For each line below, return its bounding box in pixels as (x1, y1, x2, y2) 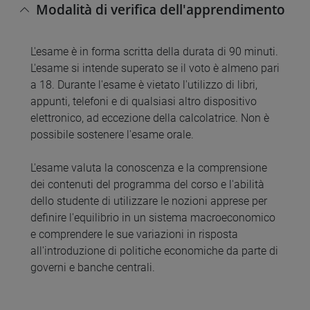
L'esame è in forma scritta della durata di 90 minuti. (30, 45, 278, 59)
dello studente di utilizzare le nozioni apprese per (30, 194, 267, 208)
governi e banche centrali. (30, 261, 155, 275)
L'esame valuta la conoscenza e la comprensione (30, 161, 267, 175)
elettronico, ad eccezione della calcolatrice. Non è (30, 111, 269, 125)
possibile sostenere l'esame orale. (30, 128, 194, 142)
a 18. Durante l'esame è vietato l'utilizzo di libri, (30, 78, 257, 92)
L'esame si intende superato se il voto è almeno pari (30, 62, 280, 75)
